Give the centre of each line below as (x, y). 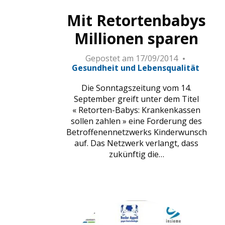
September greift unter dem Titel (137, 99)
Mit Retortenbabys (137, 20)
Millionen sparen (137, 38)
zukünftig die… (136, 154)
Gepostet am (109, 59)
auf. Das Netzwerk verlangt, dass (137, 143)
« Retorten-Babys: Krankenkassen (137, 110)
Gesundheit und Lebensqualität (135, 68)
